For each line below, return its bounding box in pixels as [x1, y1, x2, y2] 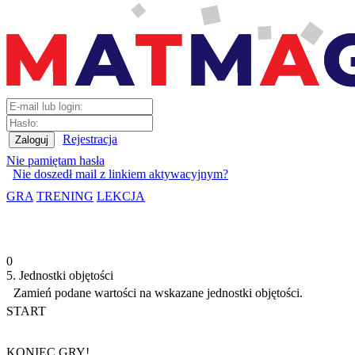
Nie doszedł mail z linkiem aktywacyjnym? [13, 167, 228, 181]
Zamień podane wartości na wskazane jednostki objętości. [13, 286, 303, 300]
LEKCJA [97, 189, 145, 203]
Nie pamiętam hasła [6, 154, 105, 167]
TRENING [36, 189, 94, 203]
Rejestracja [63, 132, 117, 146]
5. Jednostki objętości [6, 269, 113, 282]
